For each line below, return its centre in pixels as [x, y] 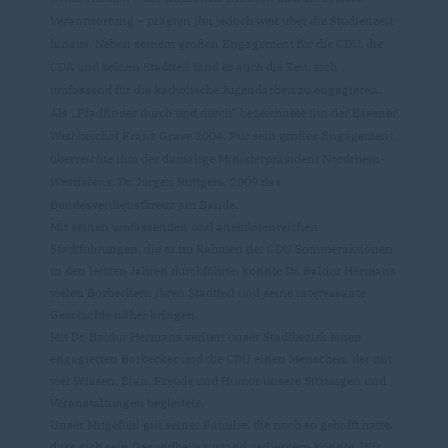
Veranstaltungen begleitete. [128, 402]
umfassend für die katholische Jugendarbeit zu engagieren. [215, 89]
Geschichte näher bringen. [125, 314]
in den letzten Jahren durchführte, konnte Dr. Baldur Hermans [223, 270]
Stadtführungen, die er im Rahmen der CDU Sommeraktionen [221, 248]
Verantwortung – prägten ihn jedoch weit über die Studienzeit [221, 20]
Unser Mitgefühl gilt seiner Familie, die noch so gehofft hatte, [221, 424]
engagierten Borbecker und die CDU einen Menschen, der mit [221, 358]
